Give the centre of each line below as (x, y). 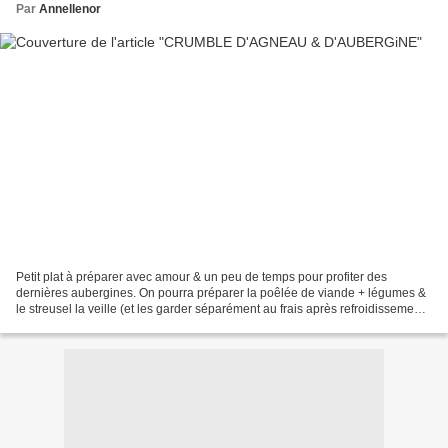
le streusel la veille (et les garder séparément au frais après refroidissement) (222, 308)
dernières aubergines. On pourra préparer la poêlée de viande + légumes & (221, 292)
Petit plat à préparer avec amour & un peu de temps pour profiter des (201, 276)
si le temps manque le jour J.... (98, 324)
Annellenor (70, 9)
